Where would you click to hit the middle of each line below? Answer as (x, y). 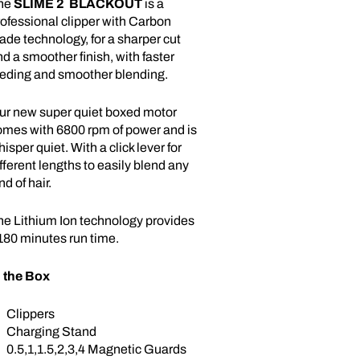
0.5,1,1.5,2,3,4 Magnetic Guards (96, 349)
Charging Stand (51, 331)
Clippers (30, 314)
